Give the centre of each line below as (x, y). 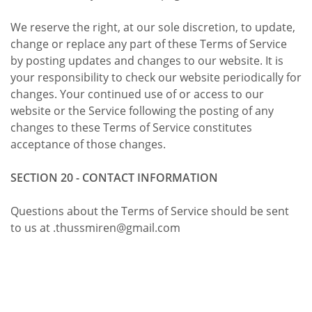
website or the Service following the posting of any (142, 110)
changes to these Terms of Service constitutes (131, 127)
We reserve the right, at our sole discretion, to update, (153, 27)
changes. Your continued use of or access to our (137, 94)
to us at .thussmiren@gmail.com (97, 227)
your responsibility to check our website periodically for (156, 77)
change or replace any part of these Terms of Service (149, 44)
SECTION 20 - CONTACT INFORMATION (114, 177)
